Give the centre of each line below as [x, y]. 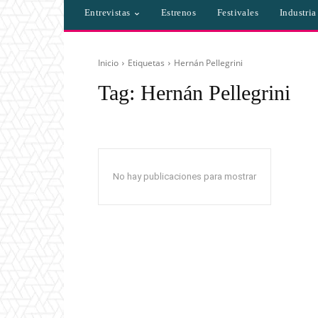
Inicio [108, 63]
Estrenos [179, 13]
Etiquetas [146, 63]
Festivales [238, 13]
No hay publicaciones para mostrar [185, 177]
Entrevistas [108, 13]
